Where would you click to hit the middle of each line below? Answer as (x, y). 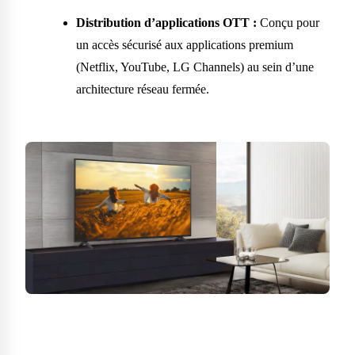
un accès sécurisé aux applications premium (185, 45)
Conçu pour (288, 23)
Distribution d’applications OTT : (166, 23)
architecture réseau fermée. (143, 90)
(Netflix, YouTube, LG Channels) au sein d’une (195, 67)
